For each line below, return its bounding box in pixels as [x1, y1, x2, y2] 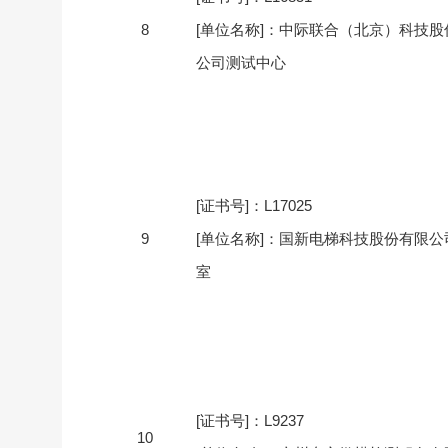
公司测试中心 [196, 54, 286, 71]
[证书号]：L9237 [196, 412, 304, 429]
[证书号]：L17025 [196, 197, 312, 214]
